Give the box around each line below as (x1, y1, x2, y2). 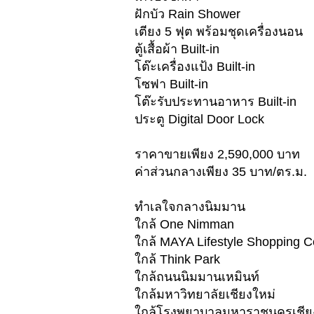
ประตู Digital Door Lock (135, 112, 264, 127)
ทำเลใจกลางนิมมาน (135, 200, 245, 214)
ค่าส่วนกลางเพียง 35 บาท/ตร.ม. (135, 165, 307, 179)
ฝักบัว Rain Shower (135, 7, 240, 22)
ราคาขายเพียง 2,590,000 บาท (135, 147, 300, 162)
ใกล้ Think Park (135, 252, 220, 267)
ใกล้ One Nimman (135, 217, 234, 232)
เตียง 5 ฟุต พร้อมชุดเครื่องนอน (135, 25, 303, 39)
